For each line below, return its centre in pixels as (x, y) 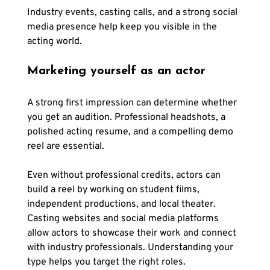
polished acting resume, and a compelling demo (131, 132)
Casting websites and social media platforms (124, 219)
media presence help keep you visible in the (123, 27)
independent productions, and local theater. (122, 205)
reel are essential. (65, 147)
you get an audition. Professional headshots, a (127, 118)
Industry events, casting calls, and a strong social (133, 13)
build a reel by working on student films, (114, 190)
